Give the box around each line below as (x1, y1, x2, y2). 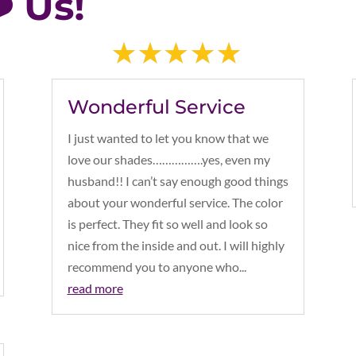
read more (67, 280, 123, 296)
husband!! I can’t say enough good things (67, 172, 288, 188)
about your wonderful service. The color (67, 194, 283, 210)
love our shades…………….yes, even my (67, 151, 270, 167)
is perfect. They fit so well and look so (67, 215, 268, 231)
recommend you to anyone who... (67, 258, 246, 274)
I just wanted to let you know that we (67, 130, 269, 145)
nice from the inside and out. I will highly (67, 237, 284, 253)
